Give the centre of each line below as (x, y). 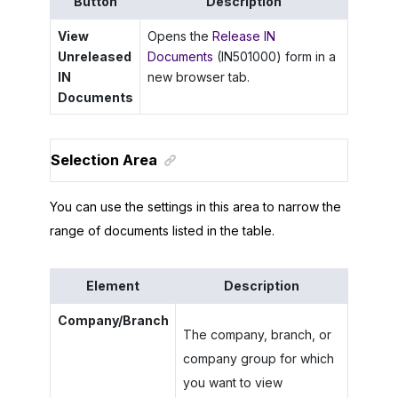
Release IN (243, 36)
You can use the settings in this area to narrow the (195, 206)
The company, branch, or (257, 334)
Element (113, 285)
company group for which (258, 358)
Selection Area (104, 159)
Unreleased (94, 57)
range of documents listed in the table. (162, 230)
